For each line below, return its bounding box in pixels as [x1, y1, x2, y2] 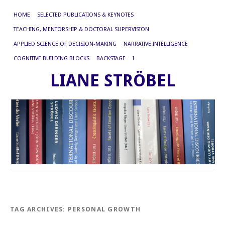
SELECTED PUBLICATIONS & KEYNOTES [37, 12, 134, 18]
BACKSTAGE [96, 55, 126, 62]
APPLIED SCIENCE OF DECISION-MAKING [14, 41, 117, 47]
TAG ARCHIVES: [10, 205, 68, 213]
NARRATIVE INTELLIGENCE [124, 41, 188, 47]
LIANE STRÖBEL [50, 71, 175, 90]
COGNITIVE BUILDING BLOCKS [14, 55, 89, 62]
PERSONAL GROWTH [67, 205, 141, 213]
